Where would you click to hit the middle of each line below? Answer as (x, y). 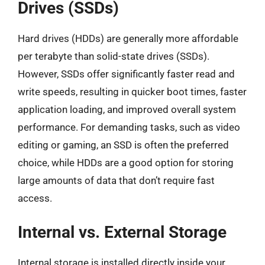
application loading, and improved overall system (127, 109)
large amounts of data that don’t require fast (116, 180)
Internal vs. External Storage (122, 232)
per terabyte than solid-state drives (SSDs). (114, 56)
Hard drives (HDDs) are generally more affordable (128, 38)
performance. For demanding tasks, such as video (129, 127)
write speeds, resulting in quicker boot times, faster (132, 92)
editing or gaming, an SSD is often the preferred (123, 145)
